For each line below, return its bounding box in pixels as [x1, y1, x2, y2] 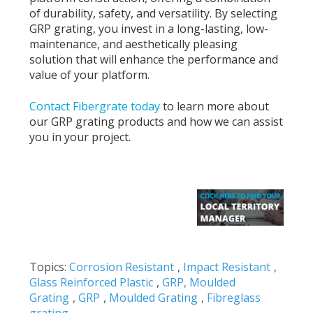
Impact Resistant [183, 259, 271, 275]
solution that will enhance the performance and [29, 52, 279, 68]
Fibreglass [207, 289, 261, 305]
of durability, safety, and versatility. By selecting [29, 6, 278, 22]
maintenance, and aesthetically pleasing [29, 36, 238, 52]
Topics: [29, 259, 70, 275]
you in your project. [29, 129, 131, 145]
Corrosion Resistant [69, 259, 175, 275]
